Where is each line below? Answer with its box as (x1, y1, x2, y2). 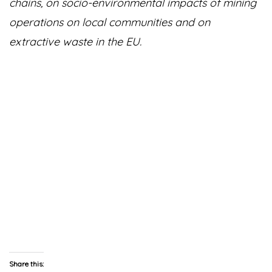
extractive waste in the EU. (9, 35, 141, 49)
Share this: (9, 259, 44, 268)
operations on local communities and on (9, 15, 210, 29)
